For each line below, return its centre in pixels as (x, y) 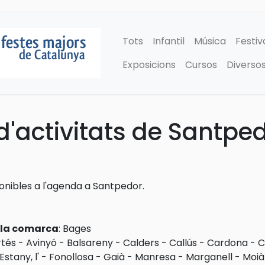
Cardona (227, 243)
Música (210, 41)
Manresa (155, 257)
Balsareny (90, 243)
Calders (141, 243)
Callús (183, 243)
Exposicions (149, 64)
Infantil (169, 41)
